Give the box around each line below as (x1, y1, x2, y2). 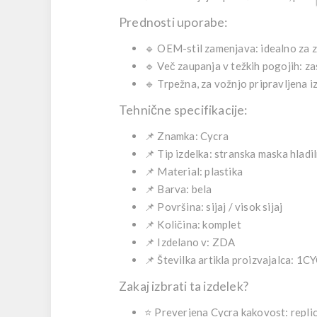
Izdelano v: (157, 236, 210, 248)
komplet (200, 218, 241, 231)
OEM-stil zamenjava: (157, 42, 259, 54)
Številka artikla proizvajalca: (157, 253, 294, 266)
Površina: (157, 200, 204, 213)
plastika (202, 165, 243, 178)
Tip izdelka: (157, 147, 212, 160)
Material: (157, 165, 203, 178)
